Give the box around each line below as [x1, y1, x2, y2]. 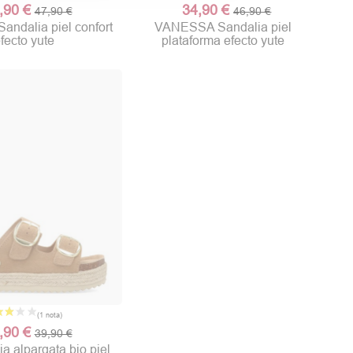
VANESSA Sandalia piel [154, 20, 292, 35]
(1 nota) [184, 124, 227, 140]
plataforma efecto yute [161, 33, 284, 48]
